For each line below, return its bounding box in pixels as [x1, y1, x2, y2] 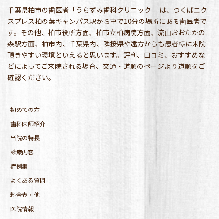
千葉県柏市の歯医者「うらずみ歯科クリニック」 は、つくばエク [7, 4, 207, 15]
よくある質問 [10, 175, 45, 184]
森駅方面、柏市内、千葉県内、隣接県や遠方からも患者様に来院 [7, 38, 206, 48]
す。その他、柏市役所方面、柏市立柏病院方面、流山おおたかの [7, 27, 205, 37]
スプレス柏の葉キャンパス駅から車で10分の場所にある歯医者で [7, 16, 207, 26]
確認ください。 [7, 72, 55, 82]
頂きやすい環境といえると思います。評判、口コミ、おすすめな [7, 49, 205, 60]
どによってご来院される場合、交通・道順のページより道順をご [7, 61, 205, 71]
